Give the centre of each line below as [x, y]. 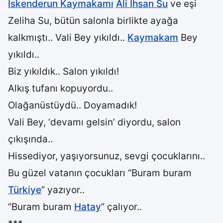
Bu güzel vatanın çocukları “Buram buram [100, 173]
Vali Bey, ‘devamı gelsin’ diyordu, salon [94, 122]
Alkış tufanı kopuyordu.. [60, 88]
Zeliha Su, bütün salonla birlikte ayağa [93, 21]
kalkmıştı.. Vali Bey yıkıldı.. [68, 38]
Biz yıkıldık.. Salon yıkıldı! [63, 71]
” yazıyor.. [63, 190]
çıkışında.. [30, 139]
